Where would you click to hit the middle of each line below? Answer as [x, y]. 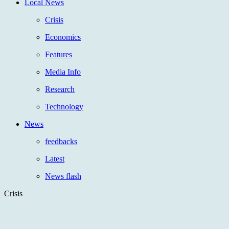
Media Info [63, 72]
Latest [55, 158]
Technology [64, 106]
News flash [63, 176]
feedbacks [61, 141]
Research [60, 89]
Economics [63, 37]
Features [59, 54]
